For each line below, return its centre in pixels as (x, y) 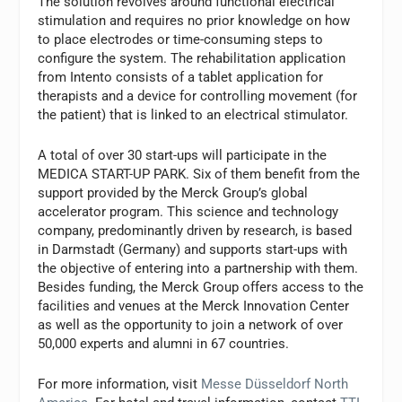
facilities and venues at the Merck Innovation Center (194, 306)
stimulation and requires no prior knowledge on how (194, 20)
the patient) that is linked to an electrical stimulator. (193, 114)
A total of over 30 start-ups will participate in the (183, 155)
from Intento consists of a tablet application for (181, 77)
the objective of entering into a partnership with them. (198, 268)
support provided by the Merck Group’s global (173, 192)
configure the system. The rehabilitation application (192, 58)
